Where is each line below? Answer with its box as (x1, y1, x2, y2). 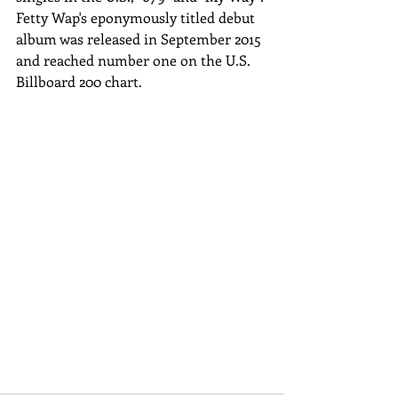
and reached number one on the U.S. (16, 51, 254, 70)
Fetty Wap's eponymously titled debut (16, 8, 259, 28)
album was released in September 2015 (16, 29, 265, 49)
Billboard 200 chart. (16, 72, 142, 92)
